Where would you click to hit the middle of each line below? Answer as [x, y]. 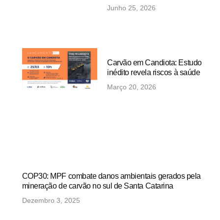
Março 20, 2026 [132, 87]
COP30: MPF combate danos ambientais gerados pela [111, 176]
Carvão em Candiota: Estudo [154, 62]
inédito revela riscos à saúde [154, 72]
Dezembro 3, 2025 [51, 200]
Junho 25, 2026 [132, 8]
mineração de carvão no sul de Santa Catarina [97, 186]
